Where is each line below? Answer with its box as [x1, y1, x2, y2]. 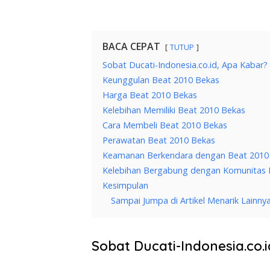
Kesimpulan [102, 180, 148, 192]
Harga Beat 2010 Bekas [102, 89, 197, 101]
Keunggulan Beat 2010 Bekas [102, 74, 219, 86]
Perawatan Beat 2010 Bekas [102, 134, 215, 146]
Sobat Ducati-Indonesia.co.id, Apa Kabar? [102, 59, 268, 71]
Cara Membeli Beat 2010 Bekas [102, 119, 227, 131]
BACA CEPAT [102, 40, 160, 54]
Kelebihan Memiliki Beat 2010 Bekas [102, 104, 245, 116]
